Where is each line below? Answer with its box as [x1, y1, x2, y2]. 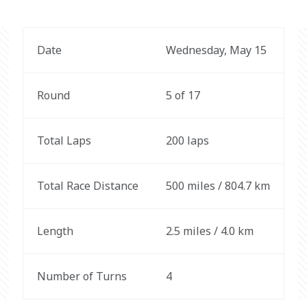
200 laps [165, 133, 209, 148]
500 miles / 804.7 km [165, 178, 270, 193]
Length [36, 223, 73, 238]
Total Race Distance [36, 178, 138, 193]
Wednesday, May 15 [165, 42, 267, 58]
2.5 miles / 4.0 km [165, 223, 254, 238]
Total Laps [36, 133, 91, 148]
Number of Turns [36, 269, 127, 284]
